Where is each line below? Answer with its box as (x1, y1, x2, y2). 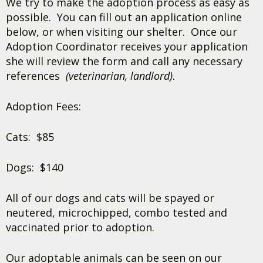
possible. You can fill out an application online (6, 10, 242, 24)
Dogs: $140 (6, 160, 63, 174)
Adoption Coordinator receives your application (6, 39, 248, 53)
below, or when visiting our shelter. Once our (6, 25, 237, 39)
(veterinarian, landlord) (63, 69, 173, 83)
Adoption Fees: (6, 99, 81, 113)
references (6, 69, 63, 83)
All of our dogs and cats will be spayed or (6, 191, 214, 205)
